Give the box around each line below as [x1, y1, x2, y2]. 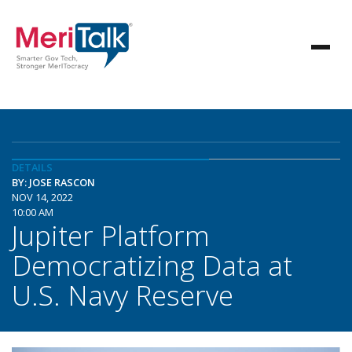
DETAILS [12, 160, 53, 174]
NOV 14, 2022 [12, 190, 73, 204]
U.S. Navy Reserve [12, 276, 233, 313]
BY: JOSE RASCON [12, 175, 95, 189]
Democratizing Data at [12, 246, 292, 284]
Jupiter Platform [12, 216, 210, 254]
